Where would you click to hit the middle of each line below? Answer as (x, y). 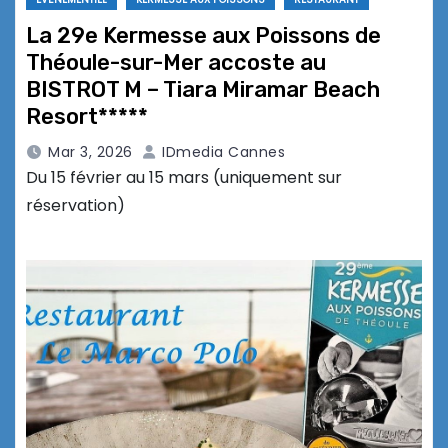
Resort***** (87, 117)
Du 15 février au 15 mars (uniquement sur (184, 178)
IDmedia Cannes (221, 152)
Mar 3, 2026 (90, 152)
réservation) (75, 206)
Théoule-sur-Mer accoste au (176, 63)
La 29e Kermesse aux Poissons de (203, 36)
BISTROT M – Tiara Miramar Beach (203, 90)
